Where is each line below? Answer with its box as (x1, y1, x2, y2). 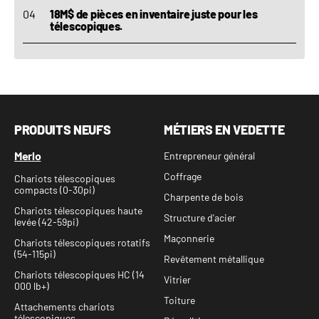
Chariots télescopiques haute (14, 204, 142, 216)
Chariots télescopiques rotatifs (14, 236, 150, 249)
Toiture (164, 294, 195, 306)
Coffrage (164, 170, 202, 182)
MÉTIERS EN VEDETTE (164, 122, 285, 137)
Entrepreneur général (164, 150, 255, 162)
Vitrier (164, 273, 191, 286)
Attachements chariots (14, 300, 115, 313)
